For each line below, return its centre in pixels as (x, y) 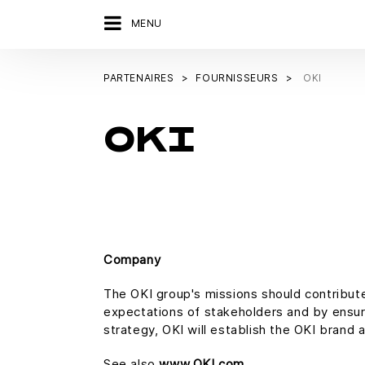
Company (132, 259)
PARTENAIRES (139, 78)
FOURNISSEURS (237, 78)
